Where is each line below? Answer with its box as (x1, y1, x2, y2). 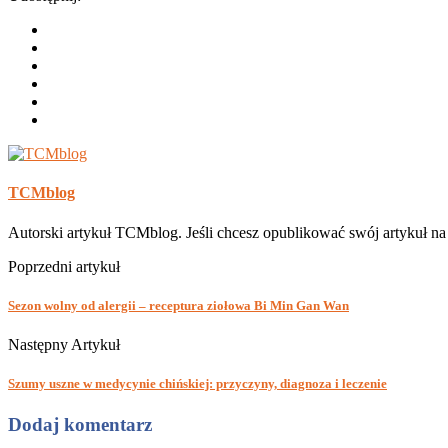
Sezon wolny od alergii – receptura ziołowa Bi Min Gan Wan (8, 297, 349, 313)
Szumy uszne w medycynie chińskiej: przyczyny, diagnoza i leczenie (8, 376, 387, 392)
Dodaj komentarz (8, 414, 152, 436)
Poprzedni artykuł (8, 257, 120, 275)
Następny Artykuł (8, 336, 120, 353)
